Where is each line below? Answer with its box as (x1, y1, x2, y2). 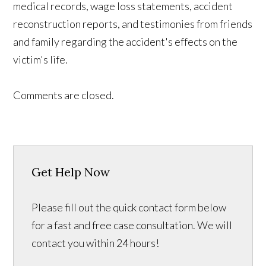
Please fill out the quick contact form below (31, 201, 227, 214)
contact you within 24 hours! (31, 236, 160, 250)
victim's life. (13, 53, 68, 66)
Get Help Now (31, 164, 110, 180)
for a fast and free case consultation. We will (31, 218, 233, 232)
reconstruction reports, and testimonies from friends (13, 17, 253, 31)
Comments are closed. (13, 88, 115, 102)
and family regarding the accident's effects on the (13, 35, 238, 49)
